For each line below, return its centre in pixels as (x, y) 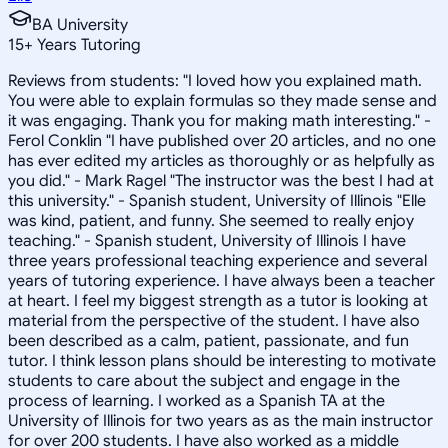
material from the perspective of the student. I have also (214, 320)
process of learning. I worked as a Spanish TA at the (196, 400)
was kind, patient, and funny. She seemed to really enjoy (211, 220)
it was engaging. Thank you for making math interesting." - (219, 120)
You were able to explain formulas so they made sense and (222, 100)
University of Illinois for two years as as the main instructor (220, 420)
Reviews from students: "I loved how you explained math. (215, 80)
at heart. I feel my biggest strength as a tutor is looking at (218, 300)
